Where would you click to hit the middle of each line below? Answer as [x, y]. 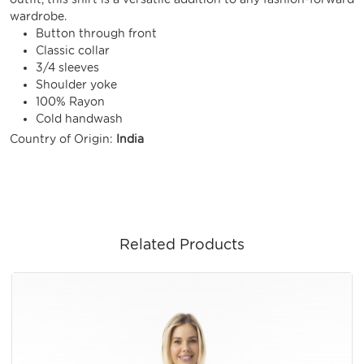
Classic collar [73, 50]
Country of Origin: [63, 139]
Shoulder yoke [76, 84]
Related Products [182, 244]
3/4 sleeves [67, 67]
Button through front [96, 33]
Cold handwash [79, 118]
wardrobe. [38, 16]
